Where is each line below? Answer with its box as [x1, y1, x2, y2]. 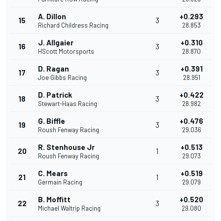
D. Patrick [38, 90, 72, 100]
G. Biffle [38, 116, 65, 126]
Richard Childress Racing [38, 21, 109, 30]
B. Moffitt [38, 195, 71, 204]
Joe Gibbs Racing [38, 74, 87, 82]
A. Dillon [38, 12, 66, 21]
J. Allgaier [38, 38, 74, 47]
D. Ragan [38, 64, 69, 74]
